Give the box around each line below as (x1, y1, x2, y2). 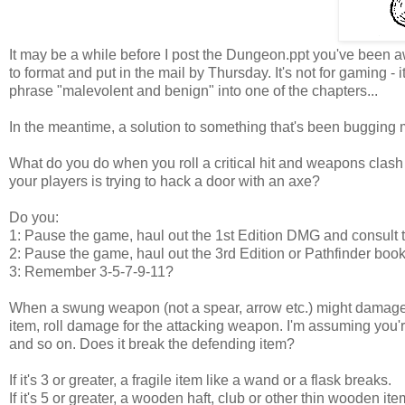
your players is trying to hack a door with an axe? (9, 173, 320, 189)
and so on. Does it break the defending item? (9, 335, 295, 352)
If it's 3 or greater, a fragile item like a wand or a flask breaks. (9, 372, 391, 388)
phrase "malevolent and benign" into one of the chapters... (9, 82, 378, 99)
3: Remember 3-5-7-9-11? (9, 263, 174, 279)
